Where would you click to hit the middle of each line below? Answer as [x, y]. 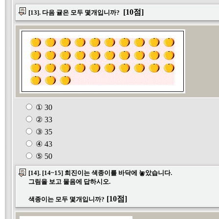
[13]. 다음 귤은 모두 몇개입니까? [75, 12]
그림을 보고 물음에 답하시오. [69, 182]
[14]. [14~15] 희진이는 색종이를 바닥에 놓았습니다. [100, 173]
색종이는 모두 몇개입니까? [66, 199]
